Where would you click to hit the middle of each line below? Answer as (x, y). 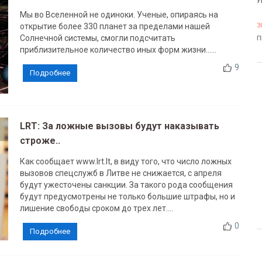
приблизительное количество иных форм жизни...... (118, 50)
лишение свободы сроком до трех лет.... (96, 208)
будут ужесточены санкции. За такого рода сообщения (126, 185)
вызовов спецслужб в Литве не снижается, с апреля (120, 173)
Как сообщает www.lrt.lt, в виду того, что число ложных (125, 161)
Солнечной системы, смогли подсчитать (97, 38)
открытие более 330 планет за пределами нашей (115, 26)
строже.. (40, 141)
